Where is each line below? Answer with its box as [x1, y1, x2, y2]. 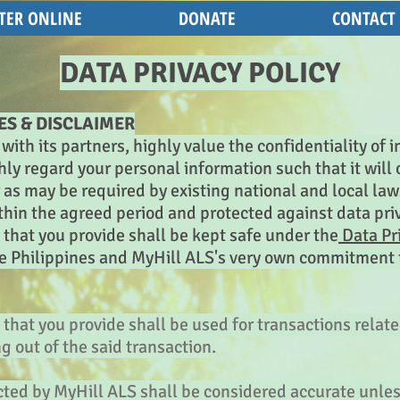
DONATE [179, 6, 236, 30]
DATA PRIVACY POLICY [59, 55, 340, 90]
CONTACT [332, 6, 396, 30]
